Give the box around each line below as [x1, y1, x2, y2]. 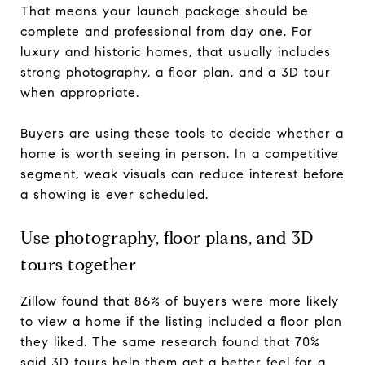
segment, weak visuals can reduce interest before [20, 165, 345, 182]
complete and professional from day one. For [20, 23, 313, 39]
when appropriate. [20, 84, 139, 100]
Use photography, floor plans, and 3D [20, 226, 314, 248]
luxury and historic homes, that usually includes [20, 43, 331, 59]
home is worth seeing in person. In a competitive [20, 145, 339, 161]
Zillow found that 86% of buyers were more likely [20, 292, 339, 309]
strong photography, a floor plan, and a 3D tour [20, 64, 331, 80]
